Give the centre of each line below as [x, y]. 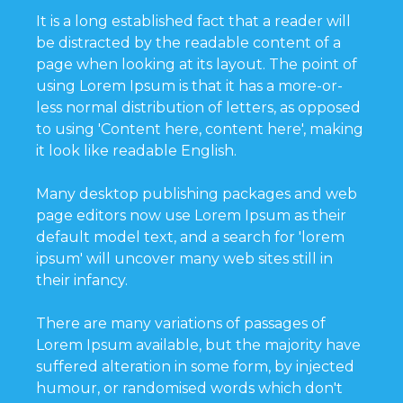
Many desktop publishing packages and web [197, 193]
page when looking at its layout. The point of [197, 64]
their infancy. [82, 280]
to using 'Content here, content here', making [200, 129]
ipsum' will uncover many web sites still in [184, 258]
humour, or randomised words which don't [189, 388]
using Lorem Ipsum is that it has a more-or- [189, 85]
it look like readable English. [136, 150]
